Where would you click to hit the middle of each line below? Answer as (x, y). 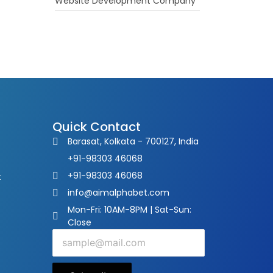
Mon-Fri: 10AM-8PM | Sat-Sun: (129, 210)
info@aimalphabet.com (119, 193)
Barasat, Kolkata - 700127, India (133, 141)
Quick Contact (97, 127)
